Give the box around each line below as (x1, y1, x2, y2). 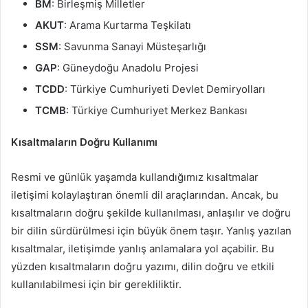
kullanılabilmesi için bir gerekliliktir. (11, 278, 181, 291)
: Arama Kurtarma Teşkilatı (64, 19, 191, 32)
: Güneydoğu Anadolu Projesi (57, 61, 199, 75)
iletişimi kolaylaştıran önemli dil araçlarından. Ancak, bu (11, 188, 278, 202)
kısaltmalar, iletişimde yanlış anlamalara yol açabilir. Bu (11, 242, 274, 256)
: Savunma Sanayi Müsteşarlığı (58, 40, 206, 54)
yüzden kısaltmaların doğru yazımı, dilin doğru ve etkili (11, 260, 274, 274)
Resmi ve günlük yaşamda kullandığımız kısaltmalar (11, 170, 258, 184)
